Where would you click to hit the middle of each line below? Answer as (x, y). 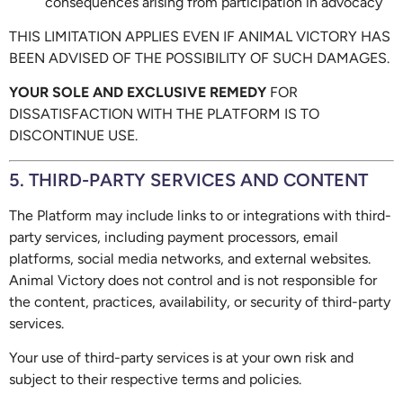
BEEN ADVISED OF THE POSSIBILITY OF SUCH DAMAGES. (199, 58)
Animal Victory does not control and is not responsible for (193, 280)
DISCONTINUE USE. (73, 136)
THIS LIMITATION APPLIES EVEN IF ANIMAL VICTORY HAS (200, 36)
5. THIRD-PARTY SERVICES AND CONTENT (188, 179)
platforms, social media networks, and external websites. (190, 258)
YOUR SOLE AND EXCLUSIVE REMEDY (138, 93)
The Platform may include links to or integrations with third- (200, 215)
